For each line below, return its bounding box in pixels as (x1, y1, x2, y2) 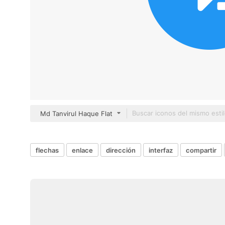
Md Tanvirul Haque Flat (40, 109, 113, 118)
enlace (72, 146, 93, 154)
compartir (186, 146, 216, 154)
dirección (106, 146, 136, 154)
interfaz (149, 146, 173, 154)
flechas (36, 146, 59, 154)
